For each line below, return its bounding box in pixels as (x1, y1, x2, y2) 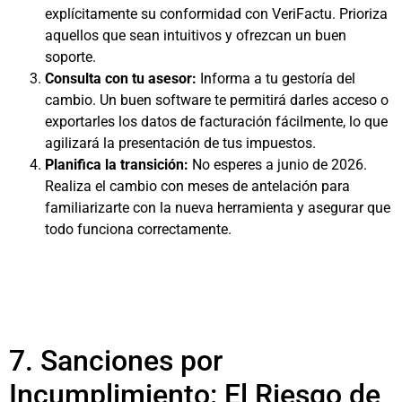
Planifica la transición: (45, 156, 188, 174)
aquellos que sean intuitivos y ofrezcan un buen (45, 27, 346, 45)
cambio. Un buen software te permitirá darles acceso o (45, 92, 389, 109)
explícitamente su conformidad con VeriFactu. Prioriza (45, 5, 388, 23)
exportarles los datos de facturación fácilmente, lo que (45, 113, 388, 131)
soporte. (45, 48, 96, 66)
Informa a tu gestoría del (197, 70, 355, 88)
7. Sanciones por (9, 344, 223, 379)
